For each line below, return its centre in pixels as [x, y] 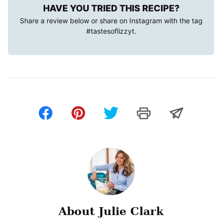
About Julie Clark [111, 211]
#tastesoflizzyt [110, 31]
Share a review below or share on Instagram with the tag [111, 20]
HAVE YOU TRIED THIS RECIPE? [111, 8]
